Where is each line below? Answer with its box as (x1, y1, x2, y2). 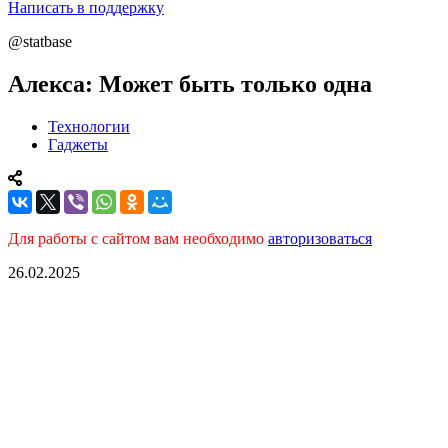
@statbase (8, 33, 72, 50)
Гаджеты (48, 135, 108, 153)
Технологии (48, 117, 130, 135)
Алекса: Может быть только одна (8, 70, 372, 97)
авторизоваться (268, 229, 372, 247)
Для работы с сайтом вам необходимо (8, 229, 268, 247)
